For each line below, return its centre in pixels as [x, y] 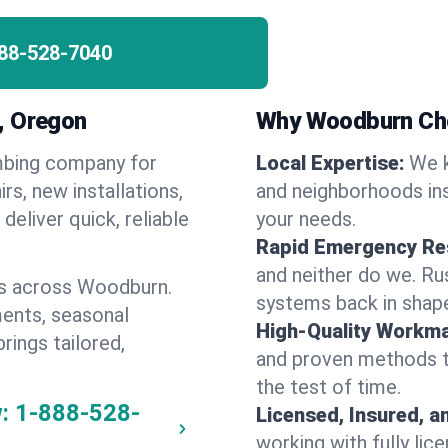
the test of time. [328, 387]
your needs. [306, 219]
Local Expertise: [330, 163]
